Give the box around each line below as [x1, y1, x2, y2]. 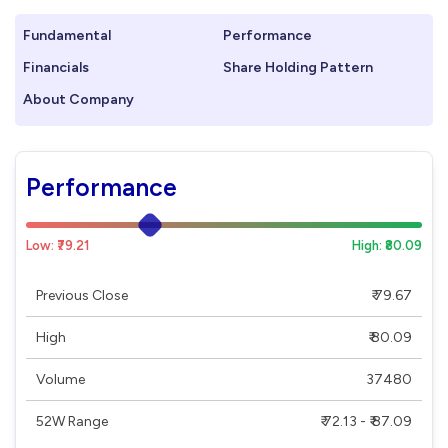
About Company [23, 90, 134, 108]
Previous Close [36, 286, 128, 304]
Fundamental [23, 26, 111, 44]
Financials [23, 58, 89, 76]
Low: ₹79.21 [26, 237, 89, 253]
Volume [36, 370, 85, 388]
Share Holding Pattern [222, 58, 373, 76]
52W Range [36, 412, 108, 430]
